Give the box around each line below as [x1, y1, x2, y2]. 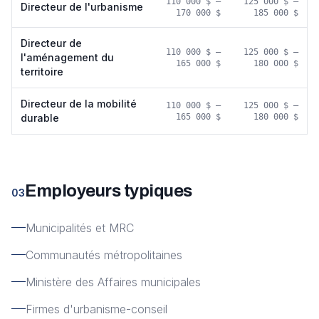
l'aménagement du [21, 51, 114, 63]
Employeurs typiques [25, 182, 192, 200]
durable [21, 112, 59, 124]
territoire [21, 66, 63, 78]
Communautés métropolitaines [26, 248, 182, 262]
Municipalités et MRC [26, 221, 134, 235]
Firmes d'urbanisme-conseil [26, 302, 167, 316]
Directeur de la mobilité [21, 98, 137, 110]
